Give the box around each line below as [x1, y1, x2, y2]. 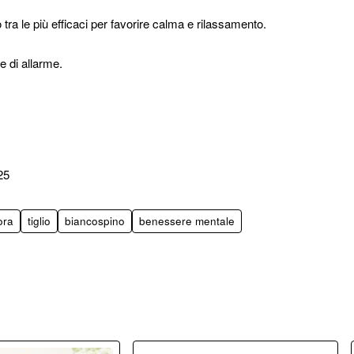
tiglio [28, 213, 51, 228]
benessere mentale [139, 213, 235, 228]
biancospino [65, 213, 125, 228]
